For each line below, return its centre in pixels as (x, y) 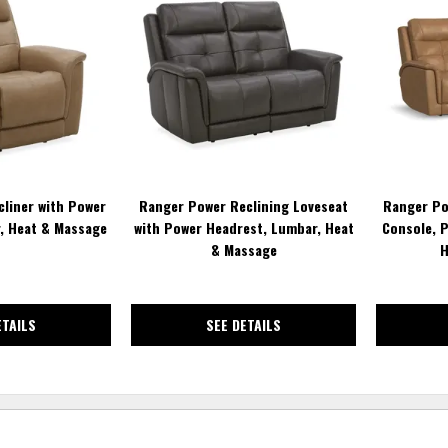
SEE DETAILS (244, 324)
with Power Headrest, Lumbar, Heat (243, 227)
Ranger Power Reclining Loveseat (244, 205)
